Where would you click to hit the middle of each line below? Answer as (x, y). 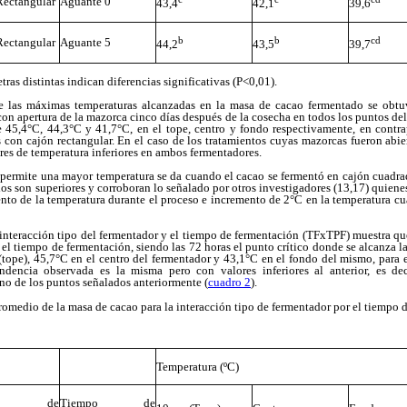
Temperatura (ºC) (198, 367)
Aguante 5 (88, 42)
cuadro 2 (229, 283)
